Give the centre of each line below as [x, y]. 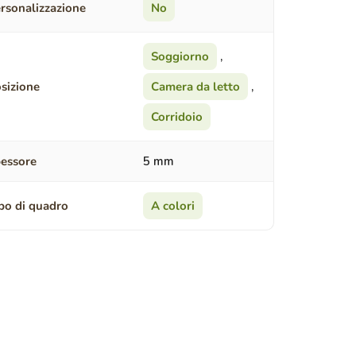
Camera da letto [195, 87]
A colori [172, 206]
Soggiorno [180, 57]
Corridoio [176, 117]
